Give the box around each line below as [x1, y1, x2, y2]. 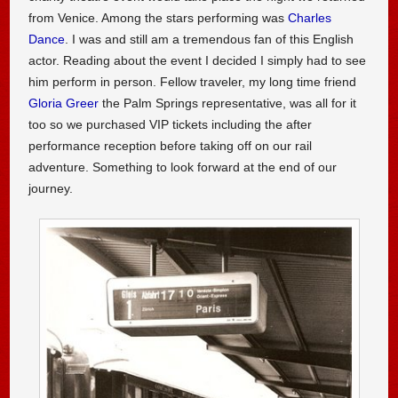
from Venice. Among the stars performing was [28, 11, 289, 26]
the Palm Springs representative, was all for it [99, 96, 357, 111]
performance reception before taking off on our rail [28, 139, 313, 154]
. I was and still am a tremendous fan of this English [65, 32, 354, 47]
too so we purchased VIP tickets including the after [28, 117, 313, 132]
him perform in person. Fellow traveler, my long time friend [28, 75, 357, 90]
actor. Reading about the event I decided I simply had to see [28, 53, 367, 68]
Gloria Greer [28, 96, 99, 111]
